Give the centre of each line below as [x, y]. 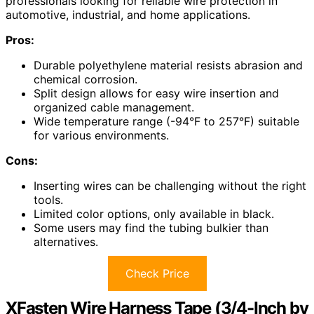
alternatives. [66, 242]
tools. [48, 200]
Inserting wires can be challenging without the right [170, 186]
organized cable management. [114, 108]
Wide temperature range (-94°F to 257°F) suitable [166, 122]
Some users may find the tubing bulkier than [151, 228]
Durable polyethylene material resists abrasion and [168, 66]
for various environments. [101, 136]
